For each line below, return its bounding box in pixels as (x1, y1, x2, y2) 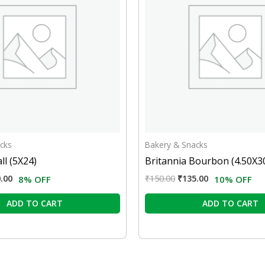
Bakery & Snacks (145, 139, 208, 151)
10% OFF (214, 173, 252, 186)
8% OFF (18, 173, 51, 186)
